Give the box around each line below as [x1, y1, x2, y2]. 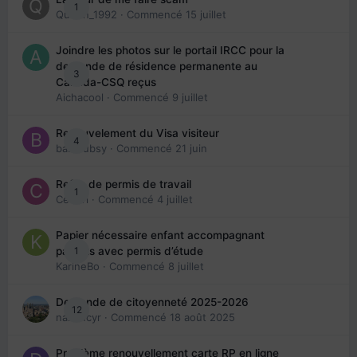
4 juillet [157, 193, 193, 206]
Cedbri [56, 193, 88, 206]
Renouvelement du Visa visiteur [56, 127, 219, 140]
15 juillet [186, 8, 226, 22]
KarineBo [56, 260, 100, 273]
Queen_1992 [56, 8, 117, 22]
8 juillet [168, 260, 204, 273]
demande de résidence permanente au [56, 60, 257, 73]
